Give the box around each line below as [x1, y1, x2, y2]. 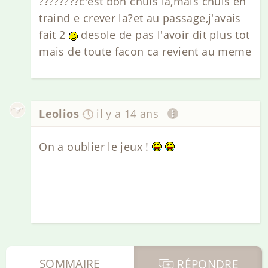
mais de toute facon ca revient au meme [39, 44, 251, 59]
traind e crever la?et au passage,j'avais [39, 11, 241, 26]
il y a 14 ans [96, 106, 159, 121]
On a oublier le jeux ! [39, 139, 153, 154]
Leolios [39, 106, 80, 121]
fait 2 [39, 28, 69, 42]
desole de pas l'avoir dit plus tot [78, 28, 250, 42]
